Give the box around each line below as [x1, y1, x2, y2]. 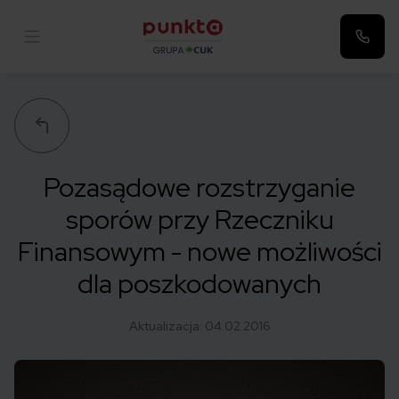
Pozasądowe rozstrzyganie [44, 169, 355, 205]
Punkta [142, 53, 188, 73]
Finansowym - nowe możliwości [17, 233, 382, 269]
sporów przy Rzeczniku [65, 201, 334, 237]
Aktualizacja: [128, 318, 205, 334]
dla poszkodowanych [77, 265, 322, 301]
